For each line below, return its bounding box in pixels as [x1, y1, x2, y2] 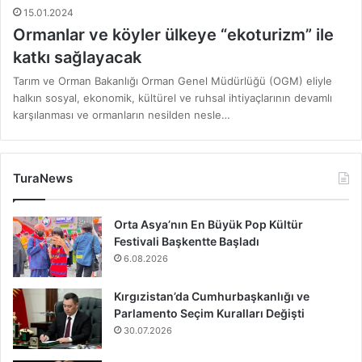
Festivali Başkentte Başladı [114, 234, 259, 249]
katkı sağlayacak [13, 48, 141, 68]
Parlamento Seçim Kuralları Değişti [114, 306, 305, 321]
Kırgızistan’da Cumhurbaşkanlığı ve [114, 289, 309, 304]
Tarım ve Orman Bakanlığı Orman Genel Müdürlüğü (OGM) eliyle [13, 74, 332, 88]
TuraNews [13, 170, 73, 187]
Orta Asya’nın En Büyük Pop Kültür [114, 217, 303, 232]
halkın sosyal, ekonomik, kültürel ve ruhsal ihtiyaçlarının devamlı [13, 91, 332, 105]
